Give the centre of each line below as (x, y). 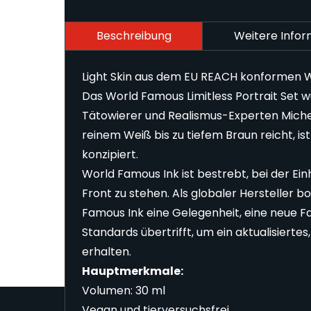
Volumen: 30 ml (123, 291)
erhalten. (106, 252)
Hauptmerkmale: (132, 271)
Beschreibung (134, 36)
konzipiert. (110, 155)
